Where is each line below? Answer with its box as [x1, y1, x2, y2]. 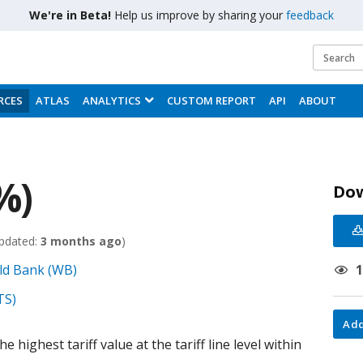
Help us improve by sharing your [114, 7, 286, 23]
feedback [286, 7, 334, 23]
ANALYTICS [83, 93, 141, 108]
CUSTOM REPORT [167, 93, 256, 108]
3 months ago [41, 233, 122, 249]
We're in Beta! [29, 7, 114, 23]
